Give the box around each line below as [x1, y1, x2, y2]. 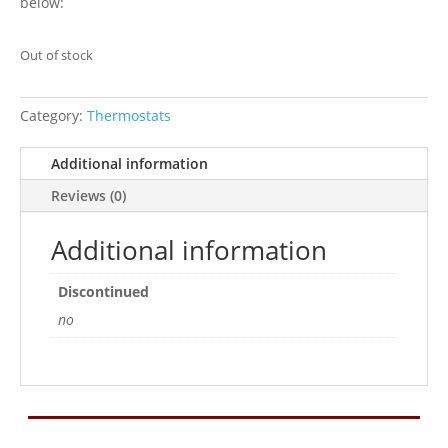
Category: [20, 106, 87, 125]
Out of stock [20, 46, 93, 64]
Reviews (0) [51, 186, 126, 205]
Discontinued [58, 282, 149, 301]
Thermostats [87, 106, 171, 125]
